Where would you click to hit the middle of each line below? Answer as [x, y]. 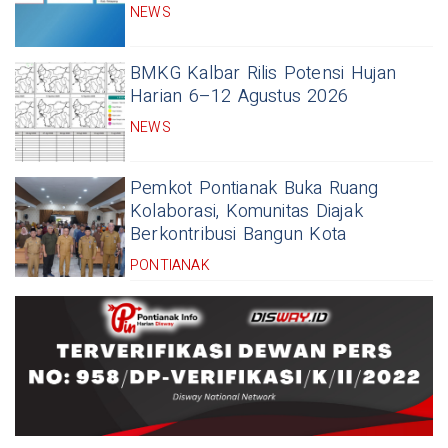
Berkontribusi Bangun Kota [238, 235]
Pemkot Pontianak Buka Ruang [254, 189]
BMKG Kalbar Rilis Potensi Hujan [263, 74]
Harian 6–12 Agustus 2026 [239, 97]
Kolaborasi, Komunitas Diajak [246, 212]
